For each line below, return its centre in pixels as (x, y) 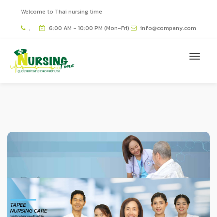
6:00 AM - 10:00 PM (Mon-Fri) (88, 28)
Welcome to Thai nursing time (62, 12)
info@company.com (168, 28)
